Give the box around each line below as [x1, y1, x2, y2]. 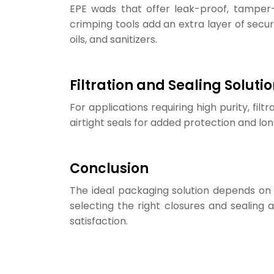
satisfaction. [70, 214, 128, 228]
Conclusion [70, 159, 149, 178]
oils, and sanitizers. [70, 32, 157, 46]
